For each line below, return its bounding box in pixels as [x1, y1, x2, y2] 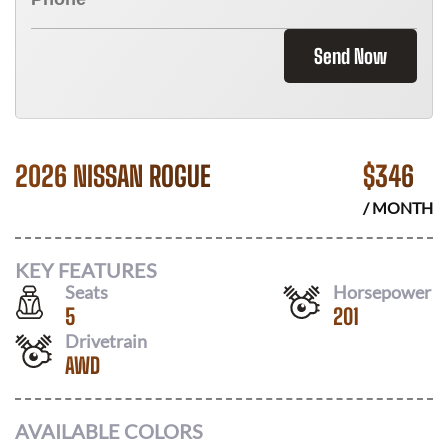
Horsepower [333, 280, 431, 303]
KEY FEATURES [15, 257, 157, 282]
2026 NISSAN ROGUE [15, 159, 211, 193]
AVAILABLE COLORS [15, 419, 203, 443]
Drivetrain [65, 329, 147, 352]
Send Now [314, 44, 387, 68]
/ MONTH [363, 198, 433, 217]
